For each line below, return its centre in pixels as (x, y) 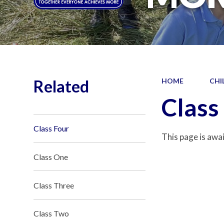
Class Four (51, 128)
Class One (51, 156)
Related (61, 86)
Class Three (54, 185)
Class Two (51, 213)
